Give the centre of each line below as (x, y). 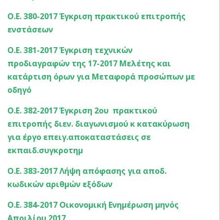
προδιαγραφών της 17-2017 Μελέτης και (89, 63)
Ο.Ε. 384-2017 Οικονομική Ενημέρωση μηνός (93, 205)
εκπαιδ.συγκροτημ (45, 150)
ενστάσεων (30, 29)
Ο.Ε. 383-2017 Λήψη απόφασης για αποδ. (87, 171)
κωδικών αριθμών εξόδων (60, 184)
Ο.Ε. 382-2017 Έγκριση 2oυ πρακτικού (82, 110)
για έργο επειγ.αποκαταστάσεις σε (79, 137)
